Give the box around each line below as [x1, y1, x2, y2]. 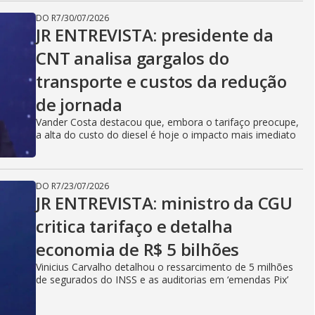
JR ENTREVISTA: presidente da [36, 23, 274, 46]
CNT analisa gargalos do [36, 46, 229, 70]
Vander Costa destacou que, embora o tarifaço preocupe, [36, 115, 299, 129]
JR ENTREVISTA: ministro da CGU [36, 191, 292, 214]
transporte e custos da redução [36, 70, 287, 93]
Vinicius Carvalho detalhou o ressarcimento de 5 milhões [36, 260, 293, 274]
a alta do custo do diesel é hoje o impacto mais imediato [36, 128, 296, 141]
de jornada [36, 93, 123, 116]
